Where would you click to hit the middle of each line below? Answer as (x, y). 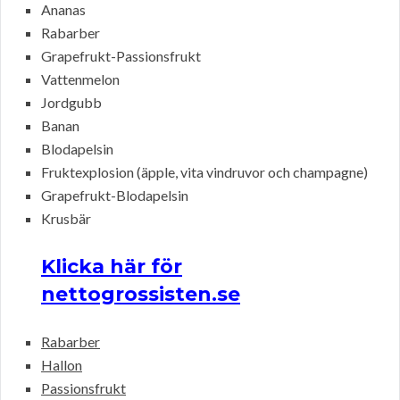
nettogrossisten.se (141, 295)
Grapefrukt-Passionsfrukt (121, 56)
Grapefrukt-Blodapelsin (115, 196)
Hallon (62, 365)
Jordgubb (71, 103)
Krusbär (66, 219)
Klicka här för (112, 267)
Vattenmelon (80, 79)
